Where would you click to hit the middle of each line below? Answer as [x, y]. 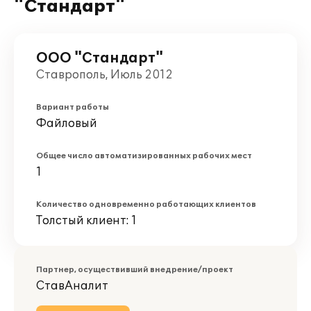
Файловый [67, 124]
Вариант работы [73, 107]
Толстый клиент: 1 [86, 221]
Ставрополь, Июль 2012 [104, 75]
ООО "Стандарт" [100, 58]
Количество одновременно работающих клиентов [146, 204]
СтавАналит [72, 286]
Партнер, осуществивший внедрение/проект [135, 270]
